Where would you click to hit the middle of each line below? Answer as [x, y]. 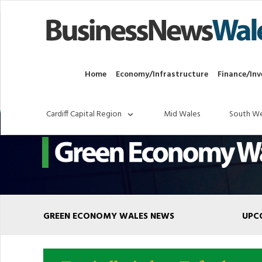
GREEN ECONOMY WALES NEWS [109, 217]
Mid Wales [182, 115]
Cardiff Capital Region [84, 115]
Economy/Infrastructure [162, 75]
